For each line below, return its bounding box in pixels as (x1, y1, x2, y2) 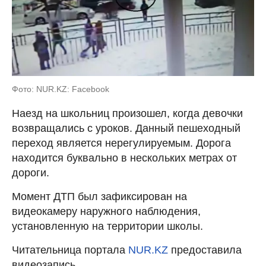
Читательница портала (12, 244, 128, 256)
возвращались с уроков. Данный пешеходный (12, 122, 240, 135)
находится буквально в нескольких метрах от (12, 152, 237, 164)
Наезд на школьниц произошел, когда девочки (12, 107, 243, 120)
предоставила (168, 244, 242, 256)
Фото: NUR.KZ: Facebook (12, 84, 109, 94)
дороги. (12, 167, 49, 179)
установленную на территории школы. (12, 220, 203, 233)
